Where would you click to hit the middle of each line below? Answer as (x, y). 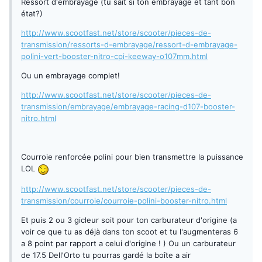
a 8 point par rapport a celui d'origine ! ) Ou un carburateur (128, 243)
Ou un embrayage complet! (70, 76)
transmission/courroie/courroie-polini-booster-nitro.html (124, 200)
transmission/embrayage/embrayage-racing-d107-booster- (128, 107)
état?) (32, 14)
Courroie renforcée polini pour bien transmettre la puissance (132, 157)
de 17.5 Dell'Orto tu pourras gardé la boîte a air (106, 255)
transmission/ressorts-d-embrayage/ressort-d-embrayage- (129, 45)
